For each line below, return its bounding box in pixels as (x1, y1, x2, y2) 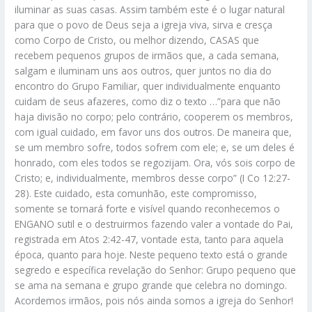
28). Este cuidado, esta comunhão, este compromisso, (15, 186, 258, 200)
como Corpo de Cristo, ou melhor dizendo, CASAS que (15, 33, 260, 47)
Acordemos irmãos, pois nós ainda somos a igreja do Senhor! (15, 293, 294, 307)
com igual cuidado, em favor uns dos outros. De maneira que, (15, 125, 292, 139)
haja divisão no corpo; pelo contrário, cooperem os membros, (15, 109, 294, 123)
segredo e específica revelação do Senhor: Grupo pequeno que (15, 263, 297, 276)
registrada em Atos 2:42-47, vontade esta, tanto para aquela (15, 232, 284, 246)
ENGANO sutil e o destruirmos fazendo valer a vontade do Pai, (15, 217, 294, 231)
